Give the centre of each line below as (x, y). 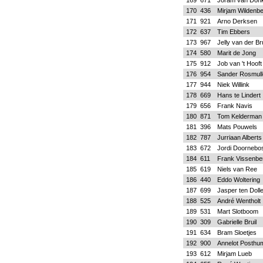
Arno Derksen (237, 21)
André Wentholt (239, 201)
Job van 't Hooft (239, 63)
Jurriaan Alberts (239, 137)
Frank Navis (235, 106)
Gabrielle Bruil (237, 222)
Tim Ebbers (233, 32)
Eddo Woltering (238, 180)
